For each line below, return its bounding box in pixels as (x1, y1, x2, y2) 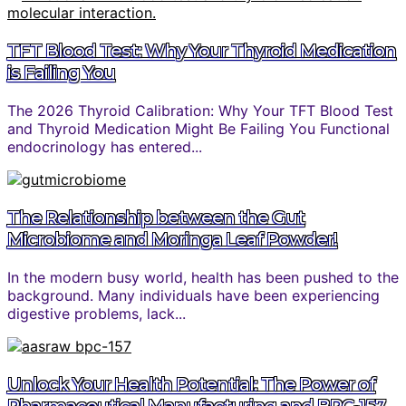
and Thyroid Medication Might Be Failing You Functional (7, 120, 390, 139)
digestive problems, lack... (7, 304, 186, 324)
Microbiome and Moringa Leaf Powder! (7, 228, 337, 251)
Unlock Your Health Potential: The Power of (7, 373, 375, 396)
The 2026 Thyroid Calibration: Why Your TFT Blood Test (7, 101, 393, 121)
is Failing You (7, 62, 115, 84)
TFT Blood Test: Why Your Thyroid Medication (7, 40, 396, 63)
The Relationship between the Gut (7, 207, 304, 229)
